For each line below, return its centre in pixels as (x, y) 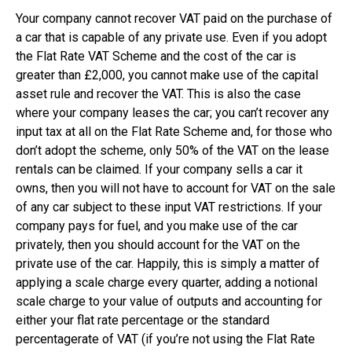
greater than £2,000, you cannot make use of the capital (167, 75)
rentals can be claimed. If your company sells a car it (159, 170)
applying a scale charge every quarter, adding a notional (167, 283)
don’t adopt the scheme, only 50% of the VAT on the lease (172, 151)
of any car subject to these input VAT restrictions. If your (169, 207)
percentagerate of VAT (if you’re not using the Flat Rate (165, 339)
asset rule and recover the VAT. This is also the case (158, 94)
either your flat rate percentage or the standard (143, 321)
